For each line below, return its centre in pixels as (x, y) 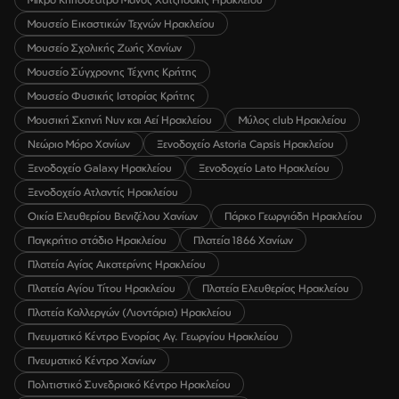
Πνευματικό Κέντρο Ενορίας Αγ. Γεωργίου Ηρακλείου (153, 336)
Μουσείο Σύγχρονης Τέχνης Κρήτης (112, 71)
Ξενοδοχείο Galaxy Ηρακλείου (100, 167)
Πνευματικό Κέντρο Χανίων (92, 360)
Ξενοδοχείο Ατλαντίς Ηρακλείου (103, 191)
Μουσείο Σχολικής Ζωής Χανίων (105, 47)
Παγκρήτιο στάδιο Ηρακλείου (97, 240)
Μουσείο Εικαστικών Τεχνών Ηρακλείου (121, 23)
